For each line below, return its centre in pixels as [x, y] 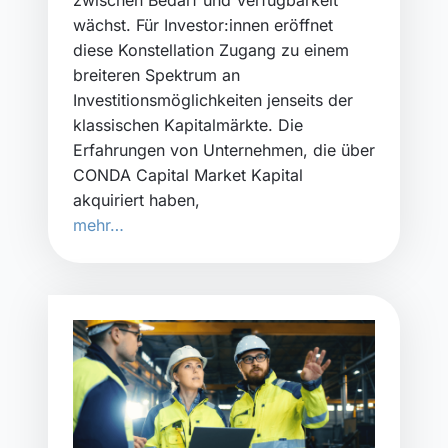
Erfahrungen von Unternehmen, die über [224, 149]
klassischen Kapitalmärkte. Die [188, 124]
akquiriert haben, [136, 199]
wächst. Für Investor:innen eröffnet [203, 24]
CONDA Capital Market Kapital [188, 174]
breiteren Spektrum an [156, 74]
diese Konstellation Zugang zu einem [211, 49]
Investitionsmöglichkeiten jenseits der [213, 99]
